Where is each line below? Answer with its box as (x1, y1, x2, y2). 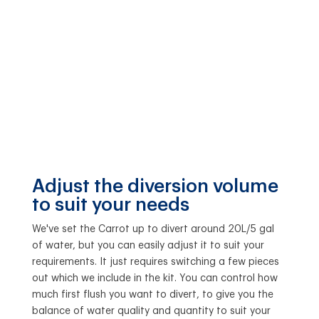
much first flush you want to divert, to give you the (31, 290, 273, 300)
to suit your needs (31, 196, 189, 215)
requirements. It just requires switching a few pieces (31, 257, 279, 268)
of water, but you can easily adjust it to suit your (31, 241, 264, 251)
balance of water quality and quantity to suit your (31, 306, 271, 317)
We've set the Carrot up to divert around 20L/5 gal (31, 224, 274, 235)
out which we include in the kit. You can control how (31, 273, 278, 284)
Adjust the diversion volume (31, 177, 278, 197)
